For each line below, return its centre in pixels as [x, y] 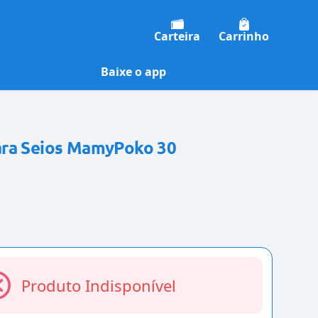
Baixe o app [133, 72]
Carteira [177, 36]
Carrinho [244, 36]
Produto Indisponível [98, 286]
